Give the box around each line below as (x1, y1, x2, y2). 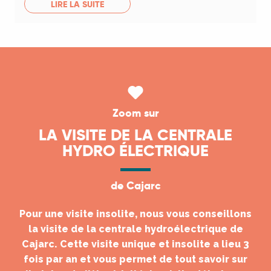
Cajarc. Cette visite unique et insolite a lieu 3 (22, 238, 249, 250)
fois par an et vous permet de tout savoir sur (24, 253, 247, 265)
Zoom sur (112, 105, 159, 120)
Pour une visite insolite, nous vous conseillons (19, 207, 252, 220)
